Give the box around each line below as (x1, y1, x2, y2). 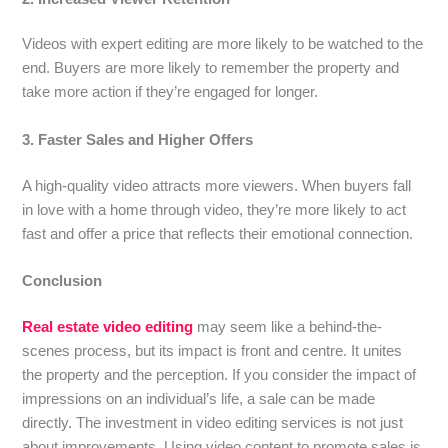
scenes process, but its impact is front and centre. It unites (22, 342, 403, 359)
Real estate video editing (22, 318, 194, 335)
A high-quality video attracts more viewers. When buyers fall (22, 177, 412, 194)
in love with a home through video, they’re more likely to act (22, 201, 407, 218)
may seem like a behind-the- (193, 318, 383, 335)
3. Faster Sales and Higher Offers (22, 131, 254, 148)
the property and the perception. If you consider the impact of (22, 366, 417, 383)
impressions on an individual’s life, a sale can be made (22, 390, 376, 407)
